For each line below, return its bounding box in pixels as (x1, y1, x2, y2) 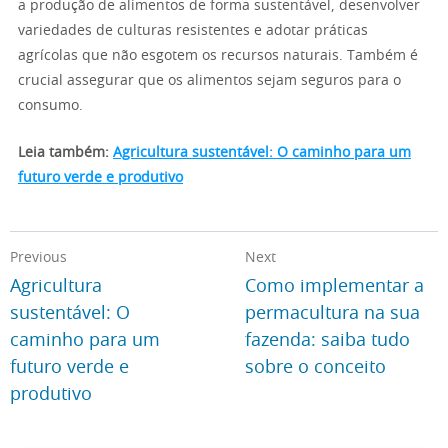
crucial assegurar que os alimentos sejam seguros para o (18, 74, 401, 88)
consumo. (18, 99, 83, 113)
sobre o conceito (245, 359, 387, 377)
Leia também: (18, 146, 113, 160)
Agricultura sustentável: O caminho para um (113, 146, 411, 160)
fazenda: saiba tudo (245, 332, 411, 350)
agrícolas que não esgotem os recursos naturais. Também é (18, 49, 418, 63)
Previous (10, 251, 67, 265)
